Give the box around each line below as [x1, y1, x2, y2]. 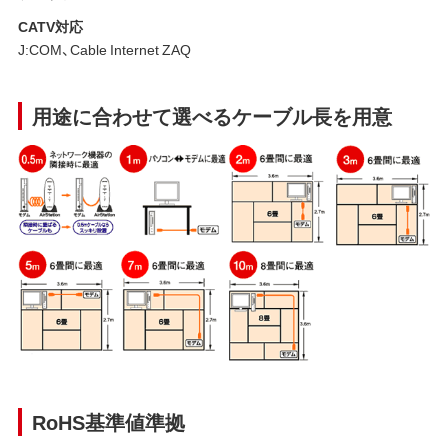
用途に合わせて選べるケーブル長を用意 [31, 100, 392, 130]
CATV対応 [17, 15, 83, 36]
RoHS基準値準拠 [31, 406, 185, 436]
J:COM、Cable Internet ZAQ [17, 38, 191, 59]
